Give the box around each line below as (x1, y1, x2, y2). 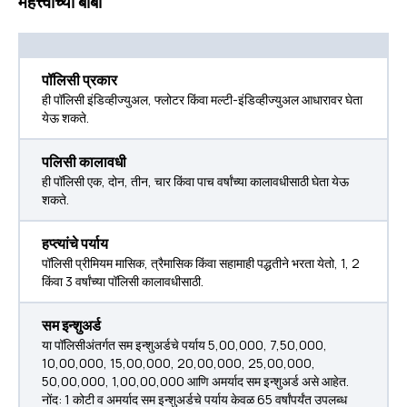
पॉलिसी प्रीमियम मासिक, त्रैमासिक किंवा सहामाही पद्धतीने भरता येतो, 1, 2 (42, 254, 360, 272)
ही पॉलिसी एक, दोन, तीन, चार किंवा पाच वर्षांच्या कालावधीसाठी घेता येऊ (42, 173, 349, 190)
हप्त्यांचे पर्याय (42, 233, 108, 253)
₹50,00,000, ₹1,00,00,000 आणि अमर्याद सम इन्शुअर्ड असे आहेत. (42, 372, 349, 390)
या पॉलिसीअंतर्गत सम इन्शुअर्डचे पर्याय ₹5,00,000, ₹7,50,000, (42, 336, 327, 353)
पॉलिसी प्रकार (42, 70, 117, 90)
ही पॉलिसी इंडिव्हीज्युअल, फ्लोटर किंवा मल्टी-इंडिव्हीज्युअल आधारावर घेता (42, 91, 362, 108)
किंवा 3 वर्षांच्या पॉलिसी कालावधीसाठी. (42, 273, 203, 290)
